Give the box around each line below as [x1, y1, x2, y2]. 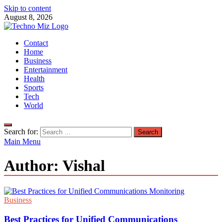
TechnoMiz [4, 39, 40, 47]
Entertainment [24, 65, 67, 74]
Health [24, 74, 45, 83]
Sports [24, 83, 44, 92]
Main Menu [4, 137, 41, 146]
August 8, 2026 [4, 13, 53, 21]
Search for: [4, 127, 38, 136]
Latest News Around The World [4, 47, 105, 55]
